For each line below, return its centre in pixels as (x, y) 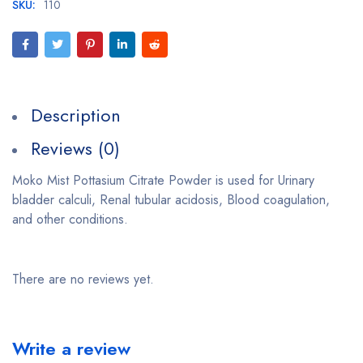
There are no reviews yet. (83, 279)
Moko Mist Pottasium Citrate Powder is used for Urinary (163, 180)
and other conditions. (70, 219)
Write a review (71, 348)
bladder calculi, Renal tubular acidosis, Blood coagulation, (171, 199)
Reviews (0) (75, 148)
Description (76, 115)
